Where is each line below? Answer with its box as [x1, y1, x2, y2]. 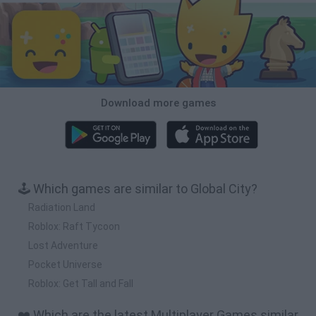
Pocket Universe [28, 258, 102, 270]
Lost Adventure [28, 239, 98, 251]
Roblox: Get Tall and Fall [28, 277, 133, 289]
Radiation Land [28, 201, 95, 213]
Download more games [100, 96, 216, 109]
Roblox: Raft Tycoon [28, 220, 120, 232]
